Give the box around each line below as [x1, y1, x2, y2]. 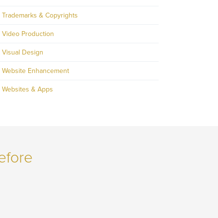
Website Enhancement [2, 67, 69, 75]
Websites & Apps [2, 85, 53, 94]
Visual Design [2, 48, 43, 57]
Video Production [2, 30, 54, 38]
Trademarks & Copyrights [2, 11, 78, 20]
